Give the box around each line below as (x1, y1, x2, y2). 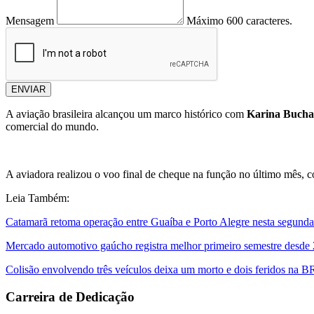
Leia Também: (6, 192, 69, 205)
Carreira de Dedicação (6, 289, 135, 304)
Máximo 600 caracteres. (186, 15, 292, 27)
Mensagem (6, 15, 54, 27)
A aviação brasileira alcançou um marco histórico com (6, 108, 247, 121)
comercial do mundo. (6, 121, 99, 133)
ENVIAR (11, 84, 46, 95)
